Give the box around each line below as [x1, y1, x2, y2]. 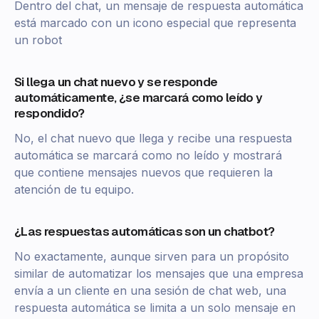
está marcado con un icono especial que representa [14, 15, 296, 30]
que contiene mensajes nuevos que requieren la [14, 164, 273, 179]
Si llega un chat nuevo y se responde [14, 73, 218, 90]
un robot [14, 32, 62, 47]
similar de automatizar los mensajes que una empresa [14, 266, 303, 281]
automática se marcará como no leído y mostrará [14, 147, 282, 162]
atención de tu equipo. [14, 182, 134, 197]
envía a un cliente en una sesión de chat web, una [14, 283, 286, 298]
